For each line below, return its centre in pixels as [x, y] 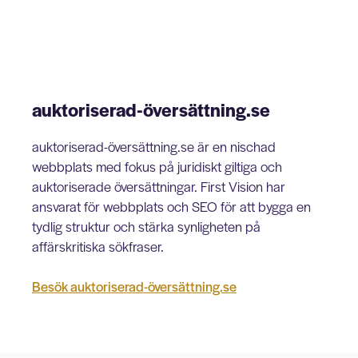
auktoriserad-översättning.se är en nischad [154, 146]
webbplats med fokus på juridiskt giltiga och [157, 166]
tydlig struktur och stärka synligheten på [146, 226]
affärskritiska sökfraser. [98, 246]
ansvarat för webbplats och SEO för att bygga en [171, 206]
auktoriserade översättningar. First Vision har [159, 186]
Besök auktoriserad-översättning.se [134, 286]
